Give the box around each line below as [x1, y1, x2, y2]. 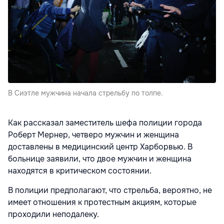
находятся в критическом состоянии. [8, 165, 153, 176]
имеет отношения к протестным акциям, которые [8, 196, 196, 207]
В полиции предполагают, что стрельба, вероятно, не [8, 184, 212, 195]
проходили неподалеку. [8, 208, 101, 219]
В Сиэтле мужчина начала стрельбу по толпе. [8, 88, 163, 97]
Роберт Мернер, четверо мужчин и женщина [8, 129, 179, 140]
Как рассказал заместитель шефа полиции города [8, 117, 202, 128]
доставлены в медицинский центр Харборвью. [8, 141, 187, 152]
